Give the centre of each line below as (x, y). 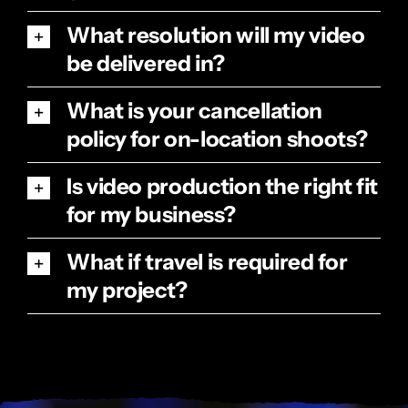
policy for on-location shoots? (217, 139)
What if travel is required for (207, 262)
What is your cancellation (194, 111)
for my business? (151, 215)
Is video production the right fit (222, 187)
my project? (127, 291)
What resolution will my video (215, 36)
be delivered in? (145, 64)
